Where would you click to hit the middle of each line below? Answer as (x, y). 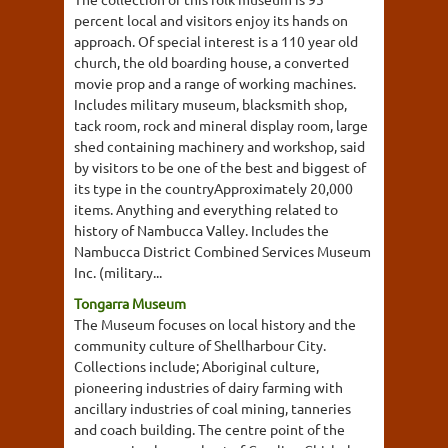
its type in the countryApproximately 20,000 (213, 188)
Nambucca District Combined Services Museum (222, 251)
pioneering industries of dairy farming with (208, 387)
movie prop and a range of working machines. (215, 83)
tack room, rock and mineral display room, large (221, 125)
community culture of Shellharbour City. (200, 345)
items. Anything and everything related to (206, 209)
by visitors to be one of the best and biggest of (220, 167)
